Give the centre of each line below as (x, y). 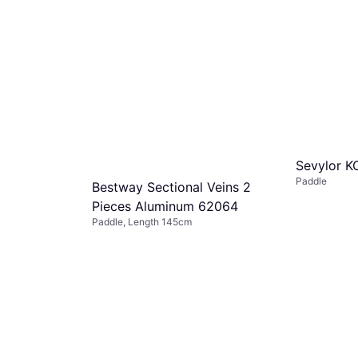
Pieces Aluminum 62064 (165, 206)
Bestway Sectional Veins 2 (171, 187)
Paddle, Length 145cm (142, 221)
